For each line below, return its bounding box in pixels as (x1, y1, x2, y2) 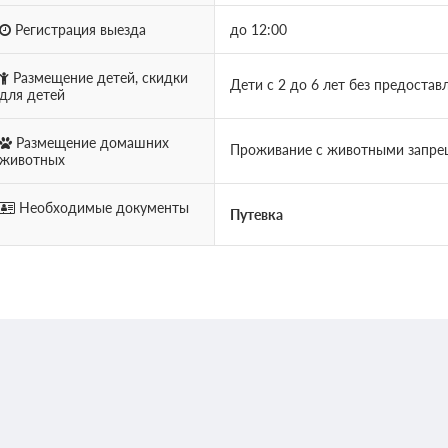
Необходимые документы (14, 198, 189, 216)
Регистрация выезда (10, 20, 146, 38)
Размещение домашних (11, 133, 169, 151)
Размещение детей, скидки (8, 68, 188, 86)
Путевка (229, 205, 283, 223)
